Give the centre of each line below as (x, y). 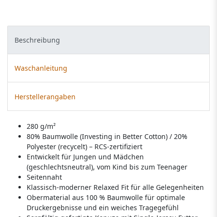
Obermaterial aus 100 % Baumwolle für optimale (106, 197)
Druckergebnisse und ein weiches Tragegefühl (103, 207)
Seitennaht (44, 177)
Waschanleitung (41, 68)
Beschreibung (37, 40)
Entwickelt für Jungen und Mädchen (85, 156)
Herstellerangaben (45, 96)
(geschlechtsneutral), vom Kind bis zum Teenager (107, 167)
